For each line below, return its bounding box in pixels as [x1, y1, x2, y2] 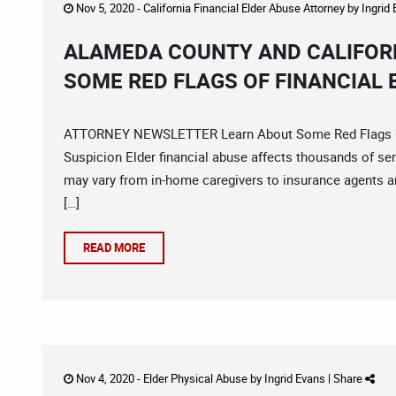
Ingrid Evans [264, 370, 325, 386]
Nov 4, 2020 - [73, 370, 143, 386]
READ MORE [83, 240, 145, 255]
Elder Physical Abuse [143, 370, 247, 386]
